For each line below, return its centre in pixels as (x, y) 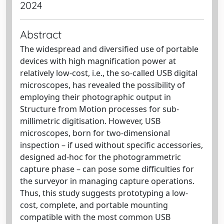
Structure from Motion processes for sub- (99, 109)
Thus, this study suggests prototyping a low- (104, 193)
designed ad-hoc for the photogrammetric (100, 157)
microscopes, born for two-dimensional (95, 133)
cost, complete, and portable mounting (94, 205)
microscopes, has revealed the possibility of (102, 85)
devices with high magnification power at (98, 61)
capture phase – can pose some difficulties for (107, 169)
